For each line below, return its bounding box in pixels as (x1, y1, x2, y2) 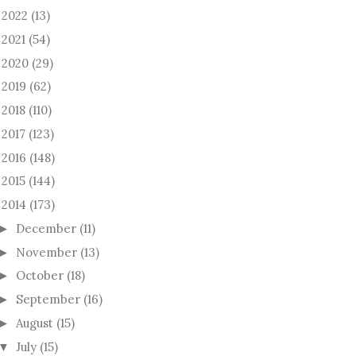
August (16, 315, 53, 331)
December (16, 220, 76, 236)
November (16, 244, 77, 260)
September (16, 292, 80, 307)
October (16, 268, 64, 284)
